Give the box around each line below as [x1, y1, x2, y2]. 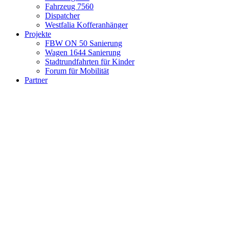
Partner [25, 76, 48, 85]
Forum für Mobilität [45, 66, 109, 76]
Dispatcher [45, 11, 80, 20]
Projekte [25, 30, 51, 39]
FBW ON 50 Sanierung [45, 39, 122, 48]
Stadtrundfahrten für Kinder [45, 57, 134, 66]
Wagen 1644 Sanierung [45, 48, 121, 57]
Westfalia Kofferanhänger [45, 20, 128, 30]
